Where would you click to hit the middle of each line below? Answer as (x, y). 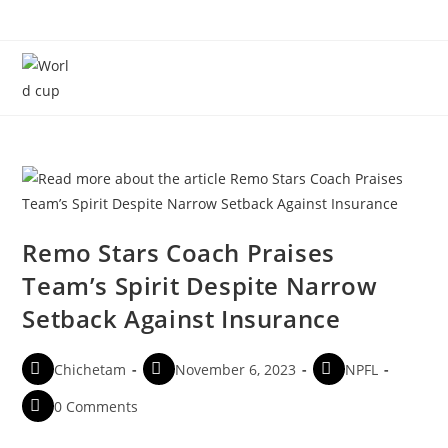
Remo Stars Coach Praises (178, 252)
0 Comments (96, 406)
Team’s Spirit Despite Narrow (200, 285)
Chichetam (90, 369)
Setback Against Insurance (181, 318)
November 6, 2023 (236, 369)
